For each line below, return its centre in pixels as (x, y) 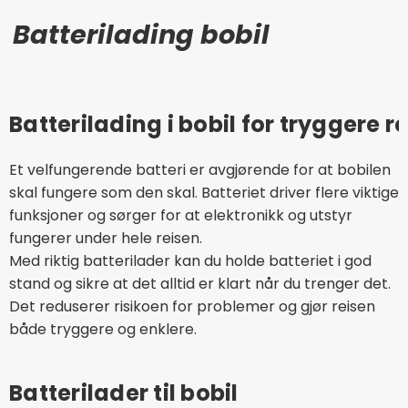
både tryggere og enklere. (103, 329)
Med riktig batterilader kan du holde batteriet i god (190, 260)
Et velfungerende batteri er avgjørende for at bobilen (200, 169)
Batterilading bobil (141, 34)
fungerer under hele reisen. (106, 238)
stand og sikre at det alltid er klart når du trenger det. (200, 283)
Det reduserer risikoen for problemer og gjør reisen (192, 306)
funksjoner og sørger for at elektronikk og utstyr (181, 215)
